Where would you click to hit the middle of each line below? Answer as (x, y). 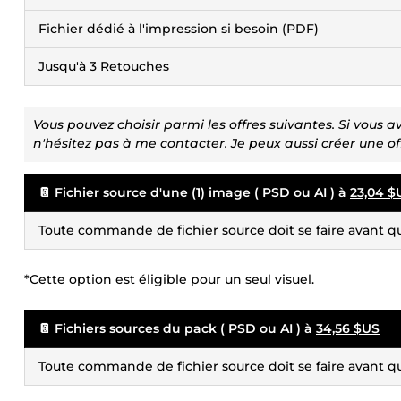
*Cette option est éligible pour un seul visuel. (169, 279)
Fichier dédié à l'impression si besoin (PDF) (179, 29)
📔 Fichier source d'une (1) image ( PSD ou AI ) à (194, 192)
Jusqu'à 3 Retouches (104, 66)
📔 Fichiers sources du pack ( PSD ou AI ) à (177, 328)
